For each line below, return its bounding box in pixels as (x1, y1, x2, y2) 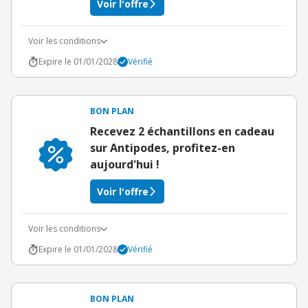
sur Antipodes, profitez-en (90, 140, 235, 155)
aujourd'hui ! (90, 157, 159, 172)
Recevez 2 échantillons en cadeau (90, 124, 274, 139)
